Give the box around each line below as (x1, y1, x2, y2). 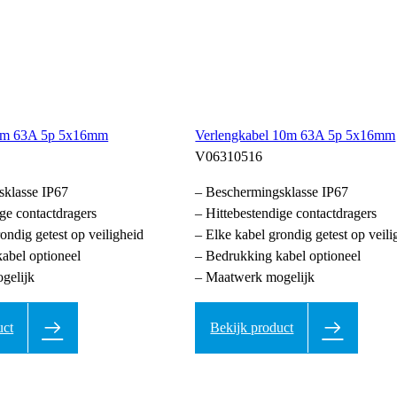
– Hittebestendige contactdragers (195, 205, 378, 221)
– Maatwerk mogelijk (195, 269, 315, 284)
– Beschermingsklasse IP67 (195, 183, 349, 199)
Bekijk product (210, 319, 294, 335)
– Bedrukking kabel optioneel (195, 247, 362, 263)
